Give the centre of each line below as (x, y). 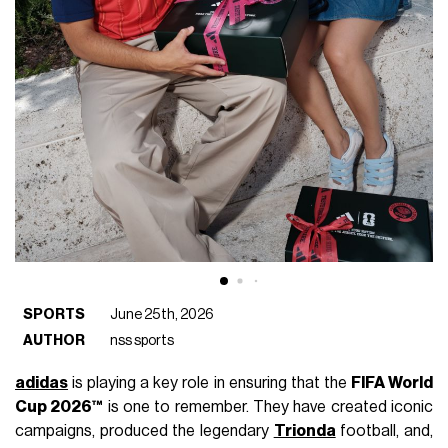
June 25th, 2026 (162, 314)
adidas (42, 382)
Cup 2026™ (59, 406)
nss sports (142, 340)
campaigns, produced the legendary (144, 430)
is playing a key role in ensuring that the (209, 382)
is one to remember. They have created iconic (268, 406)
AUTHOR (54, 340)
